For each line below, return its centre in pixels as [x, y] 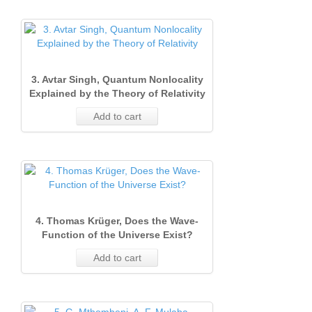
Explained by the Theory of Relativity [117, 93]
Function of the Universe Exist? [117, 235]
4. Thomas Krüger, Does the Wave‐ [117, 221]
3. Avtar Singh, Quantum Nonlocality [117, 79]
